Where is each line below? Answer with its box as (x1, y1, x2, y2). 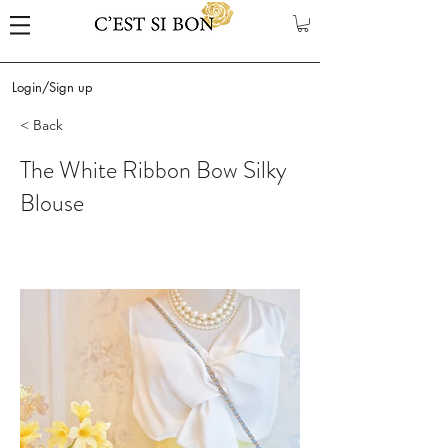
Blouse (20, 185, 84, 220)
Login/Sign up (11, 77, 93, 96)
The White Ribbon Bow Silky (20, 152, 287, 187)
